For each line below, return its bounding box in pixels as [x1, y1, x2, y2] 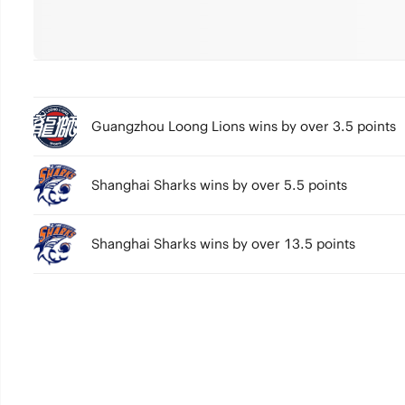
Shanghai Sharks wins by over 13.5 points [90, 235, 355, 252]
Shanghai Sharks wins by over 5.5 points [90, 176, 347, 193]
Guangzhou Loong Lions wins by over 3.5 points [90, 118, 396, 135]
